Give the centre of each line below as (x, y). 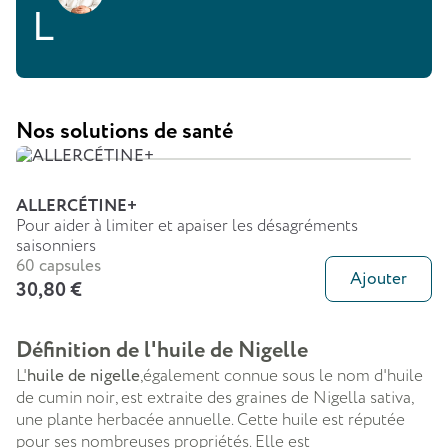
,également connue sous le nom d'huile (281, 375)
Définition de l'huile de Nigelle (162, 350)
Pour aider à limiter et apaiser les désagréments (187, 225)
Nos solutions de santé (124, 131)
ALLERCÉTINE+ (76, 206)
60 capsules (58, 266)
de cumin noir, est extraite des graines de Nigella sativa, (214, 397)
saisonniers (56, 245)
